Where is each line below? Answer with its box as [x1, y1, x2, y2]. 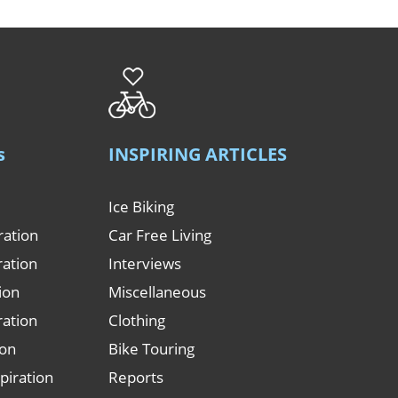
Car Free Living [107, 224, 211, 245]
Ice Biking [107, 195, 174, 217]
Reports [107, 366, 163, 387]
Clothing [107, 309, 165, 330]
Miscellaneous [107, 281, 206, 302]
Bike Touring [107, 338, 195, 359]
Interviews [107, 252, 181, 274]
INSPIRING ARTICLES [107, 141, 287, 166]
